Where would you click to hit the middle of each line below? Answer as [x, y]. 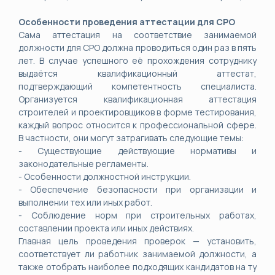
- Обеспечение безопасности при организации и [137, 189]
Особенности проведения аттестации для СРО [127, 22]
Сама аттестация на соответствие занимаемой [137, 35]
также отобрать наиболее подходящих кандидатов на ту [137, 267]
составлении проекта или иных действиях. [106, 228]
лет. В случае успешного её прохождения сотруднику [137, 60]
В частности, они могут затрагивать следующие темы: [131, 138]
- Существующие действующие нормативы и [137, 151]
